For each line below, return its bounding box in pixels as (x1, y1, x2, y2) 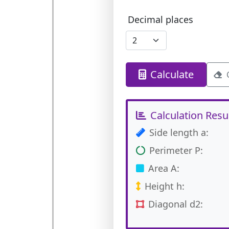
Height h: (144, 180, 185, 192)
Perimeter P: (149, 144, 203, 156)
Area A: (148, 162, 179, 174)
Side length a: (149, 126, 209, 139)
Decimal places (127, 13, 193, 26)
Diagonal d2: (148, 198, 203, 210)
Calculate (150, 67, 194, 81)
